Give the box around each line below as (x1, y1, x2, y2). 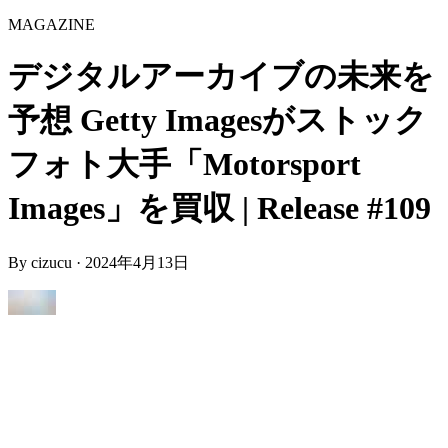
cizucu (31, 253, 72, 271)
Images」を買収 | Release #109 (8, 190, 431, 227)
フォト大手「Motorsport (8, 146, 361, 183)
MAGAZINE (8, 16, 95, 33)
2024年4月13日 (85, 253, 189, 271)
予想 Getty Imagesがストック (8, 102, 427, 139)
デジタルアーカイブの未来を (8, 58, 434, 95)
